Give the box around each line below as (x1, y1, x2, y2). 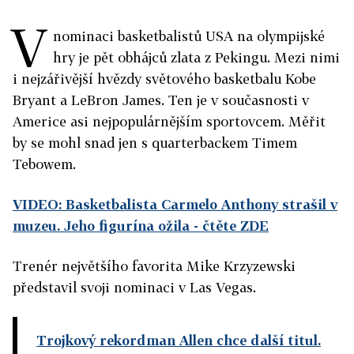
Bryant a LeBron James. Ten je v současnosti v (13, 92, 309, 108)
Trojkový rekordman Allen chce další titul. (36, 332, 321, 348)
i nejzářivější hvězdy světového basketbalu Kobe (13, 70, 316, 87)
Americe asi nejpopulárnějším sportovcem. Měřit (13, 113, 326, 130)
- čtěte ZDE (190, 217, 269, 234)
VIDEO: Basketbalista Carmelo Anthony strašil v (13, 196, 337, 213)
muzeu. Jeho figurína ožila (13, 217, 190, 234)
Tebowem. (13, 156, 76, 172)
